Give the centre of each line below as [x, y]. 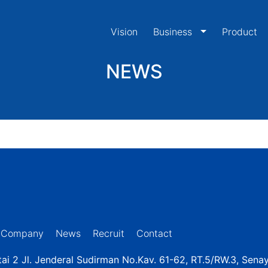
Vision [124, 32]
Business [174, 32]
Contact [154, 233]
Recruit [108, 233]
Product [240, 32]
